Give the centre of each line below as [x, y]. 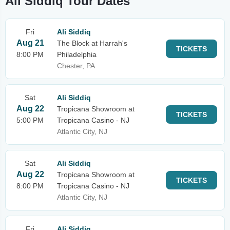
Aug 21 [30, 43]
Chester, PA [76, 66]
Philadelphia [77, 54]
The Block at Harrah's [92, 43]
